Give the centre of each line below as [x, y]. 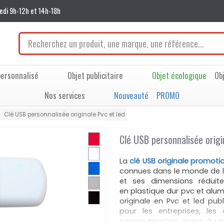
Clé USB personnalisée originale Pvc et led [65, 114]
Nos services [64, 95]
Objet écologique [179, 75]
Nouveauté [131, 95]
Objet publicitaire [95, 75]
